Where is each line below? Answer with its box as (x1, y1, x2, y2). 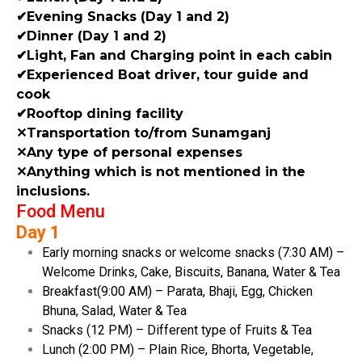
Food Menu (16, 200, 105, 221)
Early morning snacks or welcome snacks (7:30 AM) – (42, 244, 344, 260)
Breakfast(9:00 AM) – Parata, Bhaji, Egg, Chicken (42, 283, 313, 299)
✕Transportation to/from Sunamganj (16, 124, 271, 141)
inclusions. (16, 183, 90, 199)
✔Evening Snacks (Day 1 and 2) (16, 8, 229, 24)
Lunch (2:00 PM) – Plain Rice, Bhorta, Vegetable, (42, 341, 314, 357)
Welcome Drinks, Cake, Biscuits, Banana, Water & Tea (42, 263, 340, 280)
